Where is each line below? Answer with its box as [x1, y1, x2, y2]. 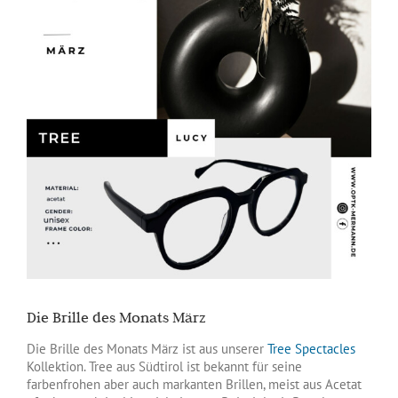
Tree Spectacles [267, 339, 355, 357]
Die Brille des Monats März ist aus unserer [27, 339, 267, 357]
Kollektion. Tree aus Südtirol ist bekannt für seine [27, 357, 302, 375]
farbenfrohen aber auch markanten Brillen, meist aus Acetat [27, 375, 362, 393]
